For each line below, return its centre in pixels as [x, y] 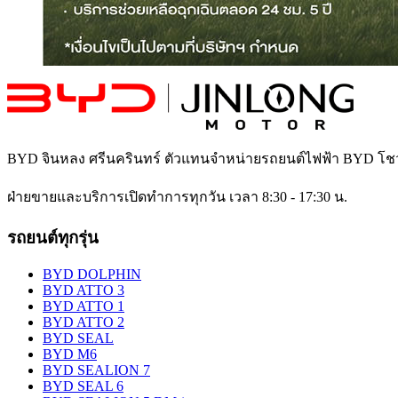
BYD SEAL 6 [83, 386]
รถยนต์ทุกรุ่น [53, 237]
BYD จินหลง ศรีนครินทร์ [84, 158]
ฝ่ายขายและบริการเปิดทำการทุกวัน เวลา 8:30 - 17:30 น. [177, 196]
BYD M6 [70, 354]
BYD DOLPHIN [92, 275]
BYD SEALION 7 [96, 370]
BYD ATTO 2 [84, 322]
